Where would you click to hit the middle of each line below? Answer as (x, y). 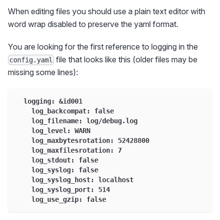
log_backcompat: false (65, 111)
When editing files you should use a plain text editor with (107, 11)
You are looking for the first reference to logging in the (103, 46)
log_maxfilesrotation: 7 (69, 151)
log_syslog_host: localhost (75, 180)
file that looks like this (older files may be (126, 59)
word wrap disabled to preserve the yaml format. (93, 24)
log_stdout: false (57, 160)
